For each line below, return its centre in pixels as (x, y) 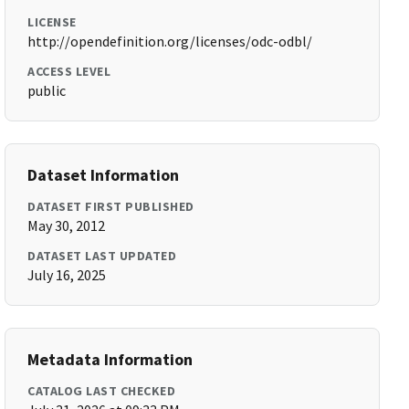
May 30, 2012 (67, 225)
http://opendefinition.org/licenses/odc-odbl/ (170, 41)
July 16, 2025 (67, 275)
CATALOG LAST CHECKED (102, 391)
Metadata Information (110, 359)
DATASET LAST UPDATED (102, 256)
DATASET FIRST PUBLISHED (111, 206)
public (47, 90)
